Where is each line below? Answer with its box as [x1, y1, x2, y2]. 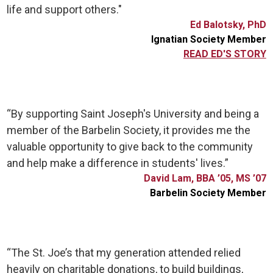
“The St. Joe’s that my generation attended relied [7, 246, 241, 259]
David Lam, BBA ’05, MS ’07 [143, 172, 266, 184]
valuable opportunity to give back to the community [7, 140, 253, 153]
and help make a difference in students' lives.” [7, 157, 232, 169]
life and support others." [7, 3, 122, 16]
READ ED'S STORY [183, 48, 266, 60]
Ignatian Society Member [151, 34, 266, 45]
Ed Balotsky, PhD [190, 19, 266, 30]
